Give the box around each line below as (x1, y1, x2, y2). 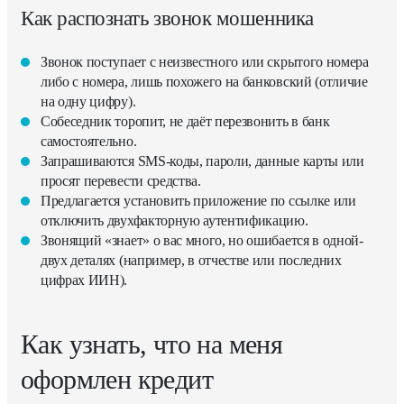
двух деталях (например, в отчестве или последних (41, 252, 342, 269)
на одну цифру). (41, 94, 136, 110)
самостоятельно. (41, 133, 137, 150)
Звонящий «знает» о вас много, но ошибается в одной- (41, 233, 363, 249)
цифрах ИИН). (41, 272, 128, 289)
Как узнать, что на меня (21, 329, 283, 360)
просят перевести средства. (41, 173, 201, 189)
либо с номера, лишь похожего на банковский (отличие (41, 74, 368, 90)
